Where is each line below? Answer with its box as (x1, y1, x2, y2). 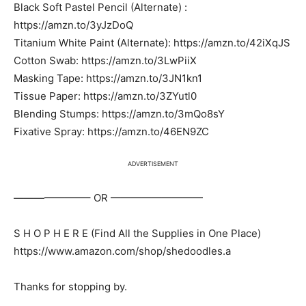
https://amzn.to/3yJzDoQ (14, 18, 133, 31)
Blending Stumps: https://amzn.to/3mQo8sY (14, 107, 225, 120)
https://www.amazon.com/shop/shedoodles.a (14, 245, 231, 258)
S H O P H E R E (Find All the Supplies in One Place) (14, 227, 261, 240)
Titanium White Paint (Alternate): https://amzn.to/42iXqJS (14, 36, 290, 49)
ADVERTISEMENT (128, 160, 178, 167)
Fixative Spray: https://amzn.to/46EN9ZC (14, 125, 209, 138)
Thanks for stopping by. (14, 280, 127, 293)
